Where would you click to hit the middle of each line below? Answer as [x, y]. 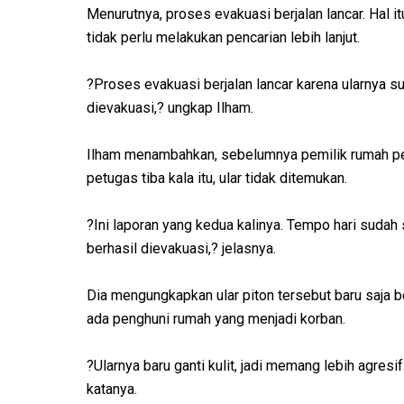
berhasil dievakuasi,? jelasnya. [181, 249]
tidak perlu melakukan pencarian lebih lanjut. [223, 38]
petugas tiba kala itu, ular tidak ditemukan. [219, 179]
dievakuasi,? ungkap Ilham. [170, 108]
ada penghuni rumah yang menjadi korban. [216, 319]
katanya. [112, 390]
